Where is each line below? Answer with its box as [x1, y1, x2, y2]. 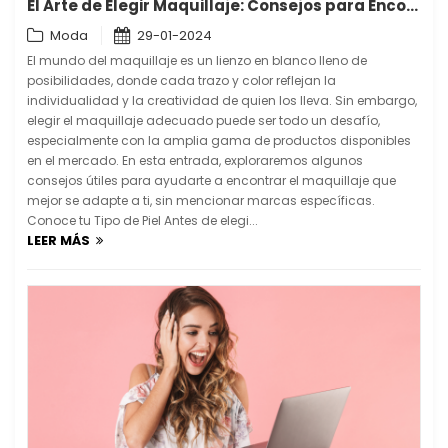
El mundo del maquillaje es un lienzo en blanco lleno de [27, 52, 367, 70]
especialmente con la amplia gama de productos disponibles [27, 132, 411, 150]
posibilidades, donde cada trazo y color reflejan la [27, 72, 336, 90]
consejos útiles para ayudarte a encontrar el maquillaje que [27, 172, 396, 190]
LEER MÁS [27, 231, 96, 251]
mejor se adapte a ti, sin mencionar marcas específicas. [27, 192, 375, 210]
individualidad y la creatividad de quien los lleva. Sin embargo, [27, 92, 417, 110]
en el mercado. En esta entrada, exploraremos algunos [27, 152, 363, 170]
